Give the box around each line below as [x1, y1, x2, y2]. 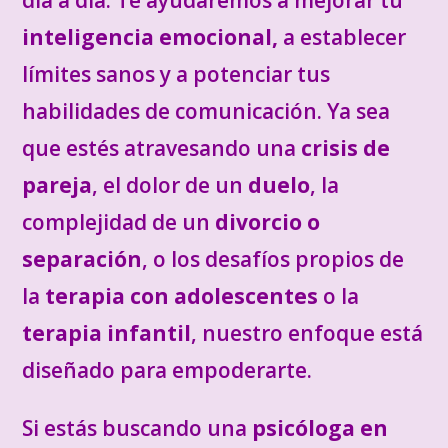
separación [22, 245, 143, 273]
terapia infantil [22, 319, 192, 347]
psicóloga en [252, 414, 389, 442]
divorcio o [210, 208, 321, 236]
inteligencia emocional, [22, 23, 279, 51]
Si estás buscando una [22, 414, 253, 442]
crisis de [301, 134, 391, 162]
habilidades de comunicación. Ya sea [22, 97, 391, 125]
